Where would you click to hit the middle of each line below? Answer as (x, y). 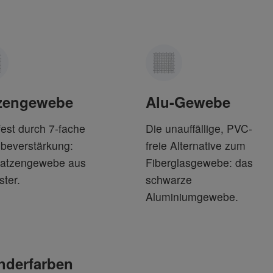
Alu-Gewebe (188, 102)
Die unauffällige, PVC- (199, 128)
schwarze (169, 179)
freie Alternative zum (196, 145)
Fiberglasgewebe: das (199, 162)
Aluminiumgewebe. (192, 197)
